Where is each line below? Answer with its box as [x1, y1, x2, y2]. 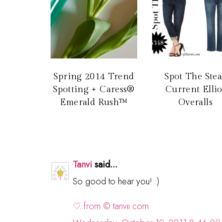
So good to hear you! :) [73, 174, 160, 188]
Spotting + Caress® [53, 84, 135, 95]
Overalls [178, 97, 213, 108]
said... [92, 158, 117, 171]
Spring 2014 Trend [54, 71, 134, 82]
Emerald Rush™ [59, 97, 128, 108]
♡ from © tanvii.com [73, 199, 149, 213]
